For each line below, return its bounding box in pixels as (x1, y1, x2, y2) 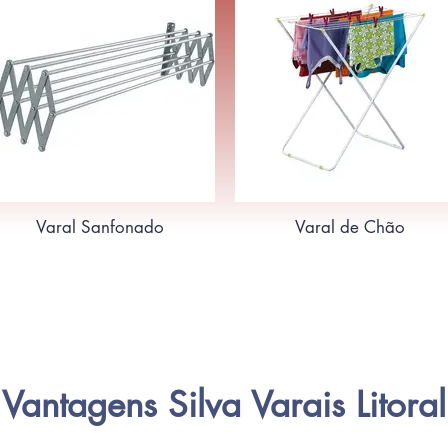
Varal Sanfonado (36, 216, 164, 238)
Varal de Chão (295, 216, 405, 238)
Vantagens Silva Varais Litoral (2, 382, 446, 427)
